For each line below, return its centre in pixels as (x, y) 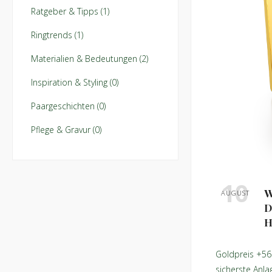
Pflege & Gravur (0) (66, 130)
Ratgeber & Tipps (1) (70, 11)
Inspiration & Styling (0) (75, 82)
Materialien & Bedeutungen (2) (90, 59)
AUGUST (235, 193)
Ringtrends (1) (57, 35)
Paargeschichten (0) (68, 106)
